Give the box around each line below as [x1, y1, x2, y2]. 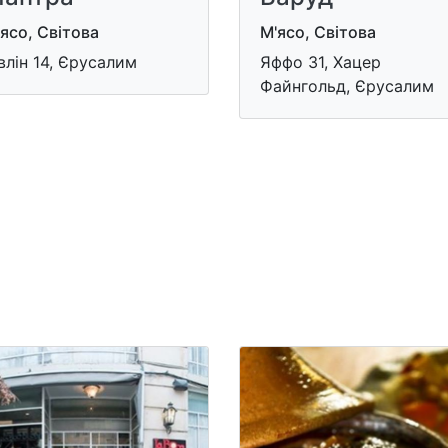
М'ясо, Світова [260, 21, 376, 42]
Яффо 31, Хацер [260, 51, 381, 72]
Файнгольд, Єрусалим [260, 75, 434, 96]
